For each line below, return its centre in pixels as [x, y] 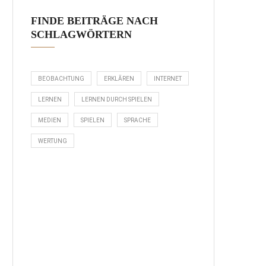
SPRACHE [137, 120]
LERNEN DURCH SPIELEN [117, 99]
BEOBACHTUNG [61, 78]
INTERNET [168, 78]
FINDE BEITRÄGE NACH [94, 20]
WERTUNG [53, 141]
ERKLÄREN [119, 78]
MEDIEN [50, 120]
